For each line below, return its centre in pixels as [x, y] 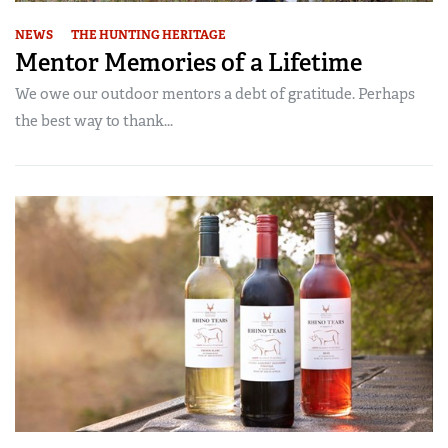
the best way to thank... [94, 120]
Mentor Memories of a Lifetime [188, 62]
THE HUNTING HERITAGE [148, 34]
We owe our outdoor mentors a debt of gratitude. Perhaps [215, 93]
